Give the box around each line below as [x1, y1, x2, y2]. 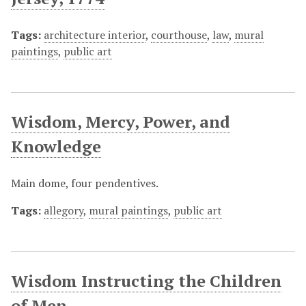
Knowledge [11, 135, 101, 157]
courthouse [151, 27, 207, 42]
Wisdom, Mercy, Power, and [11, 111, 230, 133]
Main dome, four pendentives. [11, 176, 158, 191]
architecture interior [44, 27, 145, 42]
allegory [44, 203, 83, 218]
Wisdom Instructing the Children [11, 270, 281, 292]
